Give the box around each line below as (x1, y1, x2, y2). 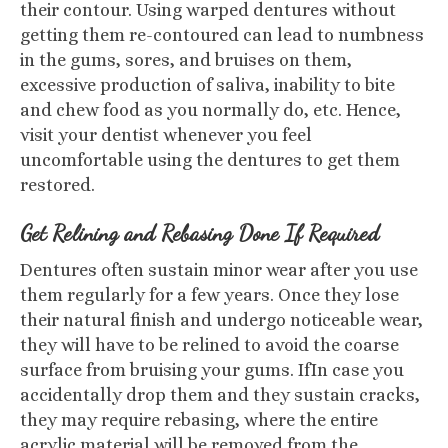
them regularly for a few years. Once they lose (20, 285, 399, 305)
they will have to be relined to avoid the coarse (20, 335, 399, 355)
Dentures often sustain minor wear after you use (20, 260, 418, 280)
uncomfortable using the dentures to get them (20, 150, 400, 170)
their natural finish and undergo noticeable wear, (20, 310, 423, 330)
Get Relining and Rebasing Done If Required (20, 220, 379, 246)
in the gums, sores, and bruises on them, (20, 50, 352, 70)
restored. (20, 175, 95, 195)
